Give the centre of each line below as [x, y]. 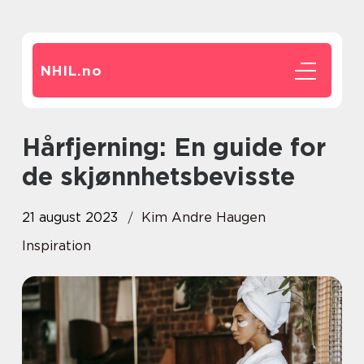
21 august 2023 [70, 217]
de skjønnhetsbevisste [158, 176]
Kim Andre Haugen [204, 217]
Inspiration [56, 246]
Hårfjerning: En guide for [31, 147]
